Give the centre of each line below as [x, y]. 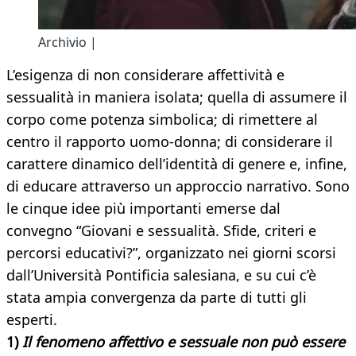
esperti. [32, 320]
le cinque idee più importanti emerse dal [143, 209]
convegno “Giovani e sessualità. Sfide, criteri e [161, 231]
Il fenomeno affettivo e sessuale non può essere [184, 342]
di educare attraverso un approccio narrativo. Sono [178, 186]
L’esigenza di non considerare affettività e [145, 75]
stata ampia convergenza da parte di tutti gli [157, 298]
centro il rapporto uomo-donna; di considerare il [170, 142]
